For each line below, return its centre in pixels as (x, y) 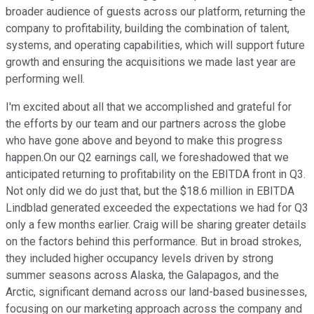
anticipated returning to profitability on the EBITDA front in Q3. (156, 175)
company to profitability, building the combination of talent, (148, 29)
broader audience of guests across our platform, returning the (156, 12)
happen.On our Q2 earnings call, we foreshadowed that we (147, 158)
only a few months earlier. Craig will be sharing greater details (156, 225)
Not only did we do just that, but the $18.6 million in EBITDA (150, 191)
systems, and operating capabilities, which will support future (155, 46)
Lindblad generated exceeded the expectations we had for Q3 (157, 208)
